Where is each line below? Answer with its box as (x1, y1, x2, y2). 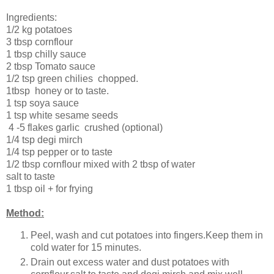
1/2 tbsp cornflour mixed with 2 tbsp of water (6, 158, 195, 169)
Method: (6, 207, 44, 218)
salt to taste (6, 171, 55, 182)
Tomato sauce (35, 61, 95, 72)
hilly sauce (40, 48, 89, 59)
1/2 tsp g (6, 73, 43, 84)
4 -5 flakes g (9, 122, 61, 133)
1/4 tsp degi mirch (6, 134, 83, 145)
